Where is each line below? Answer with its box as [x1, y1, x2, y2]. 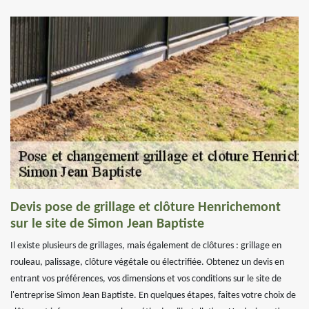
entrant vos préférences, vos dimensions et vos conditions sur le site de [10, 274, 281, 284]
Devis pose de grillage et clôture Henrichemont [10, 201, 281, 215]
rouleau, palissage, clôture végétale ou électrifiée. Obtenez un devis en [10, 257, 284, 268]
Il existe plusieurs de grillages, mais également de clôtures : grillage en [10, 241, 281, 251]
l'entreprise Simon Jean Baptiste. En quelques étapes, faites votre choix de [10, 290, 296, 301]
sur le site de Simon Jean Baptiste [10, 217, 204, 231]
